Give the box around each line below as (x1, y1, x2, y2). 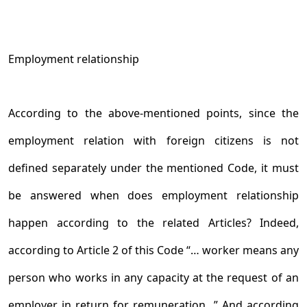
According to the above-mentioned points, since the (8, 106, 299, 121)
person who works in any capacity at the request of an (8, 270, 299, 285)
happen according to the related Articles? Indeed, (8, 215, 299, 230)
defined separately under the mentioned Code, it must (8, 160, 299, 175)
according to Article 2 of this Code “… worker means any (8, 243, 299, 258)
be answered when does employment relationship (8, 188, 299, 203)
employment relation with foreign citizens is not (8, 133, 299, 148)
